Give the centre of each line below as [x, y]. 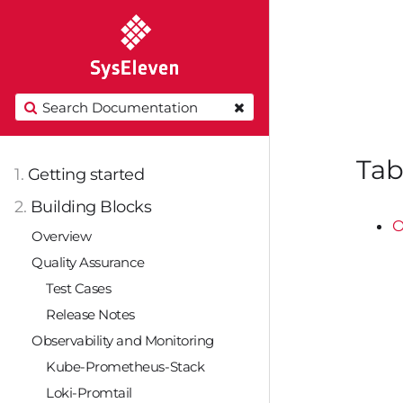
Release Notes [90, 315]
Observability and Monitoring [123, 341]
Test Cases [79, 289]
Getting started [86, 175]
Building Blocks [91, 207]
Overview [62, 237]
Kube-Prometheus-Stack [125, 367]
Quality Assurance [88, 263]
